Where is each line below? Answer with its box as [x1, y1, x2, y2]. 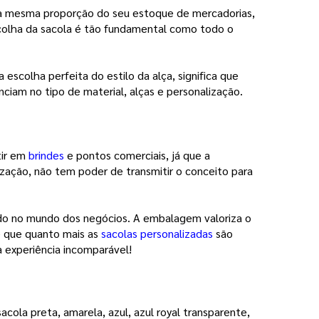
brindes [28, 147, 67, 162]
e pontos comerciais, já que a [67, 147, 210, 162]
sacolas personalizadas [98, 225, 213, 241]
